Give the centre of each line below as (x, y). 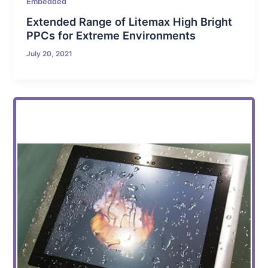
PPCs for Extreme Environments (111, 36)
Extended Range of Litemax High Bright (130, 22)
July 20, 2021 (50, 54)
